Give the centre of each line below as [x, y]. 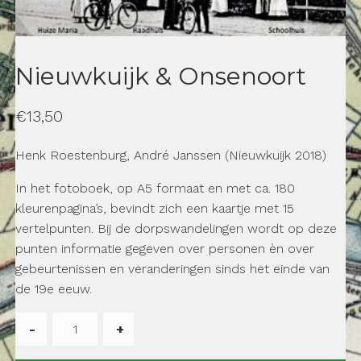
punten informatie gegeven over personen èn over [164, 248]
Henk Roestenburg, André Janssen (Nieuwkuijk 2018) [170, 155]
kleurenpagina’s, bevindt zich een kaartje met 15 [154, 208]
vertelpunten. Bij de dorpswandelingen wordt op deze [176, 228]
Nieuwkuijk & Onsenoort [160, 76]
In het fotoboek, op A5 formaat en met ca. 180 [155, 188]
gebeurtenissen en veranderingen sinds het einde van [172, 268]
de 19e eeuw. [53, 288]
